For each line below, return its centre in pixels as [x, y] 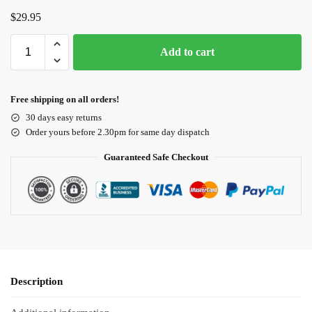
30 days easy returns [64, 117]
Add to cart [187, 52]
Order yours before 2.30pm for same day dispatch [118, 132]
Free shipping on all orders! [65, 99]
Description [37, 281]
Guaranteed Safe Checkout [156, 157]
